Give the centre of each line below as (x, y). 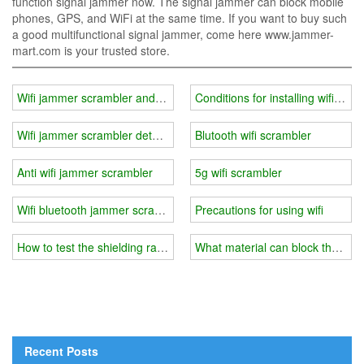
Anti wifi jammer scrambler (85, 172)
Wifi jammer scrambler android (96, 97)
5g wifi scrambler (238, 172)
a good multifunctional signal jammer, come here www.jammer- (173, 34)
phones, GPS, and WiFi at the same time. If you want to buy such (180, 18)
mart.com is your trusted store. (91, 50)
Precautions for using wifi (259, 209)
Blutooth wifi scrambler (253, 134)
